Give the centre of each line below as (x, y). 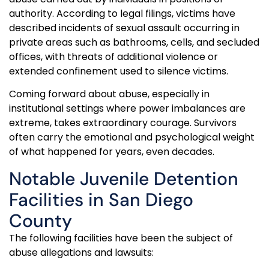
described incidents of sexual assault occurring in (124, 28)
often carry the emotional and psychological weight (132, 138)
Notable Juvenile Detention (124, 178)
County (41, 220)
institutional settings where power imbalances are (127, 109)
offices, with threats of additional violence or (113, 56)
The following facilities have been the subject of (121, 238)
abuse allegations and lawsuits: (81, 252)
